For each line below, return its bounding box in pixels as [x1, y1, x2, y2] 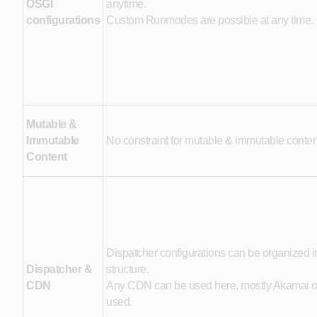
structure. [106, 263, 149, 275]
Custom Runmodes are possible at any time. [106, 14, 313, 26]
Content [26, 151, 67, 163]
